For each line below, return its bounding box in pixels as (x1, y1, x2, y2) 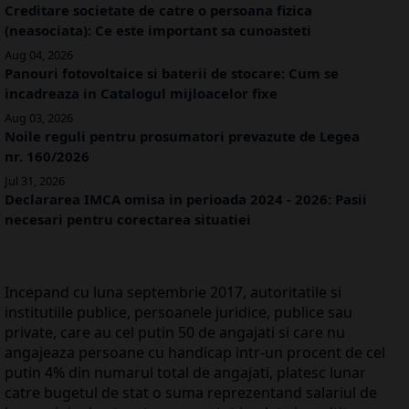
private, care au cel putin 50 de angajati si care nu (5, 322, 345, 343)
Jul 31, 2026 (5, 173, 65, 190)
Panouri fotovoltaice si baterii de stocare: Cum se (5, 64, 339, 83)
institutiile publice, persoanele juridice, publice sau (5, 302, 352, 323)
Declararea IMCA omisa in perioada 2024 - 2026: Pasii (5, 190, 367, 209)
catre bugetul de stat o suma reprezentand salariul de (5, 383, 377, 404)
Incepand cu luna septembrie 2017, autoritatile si (5, 282, 341, 303)
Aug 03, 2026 (5, 110, 73, 127)
